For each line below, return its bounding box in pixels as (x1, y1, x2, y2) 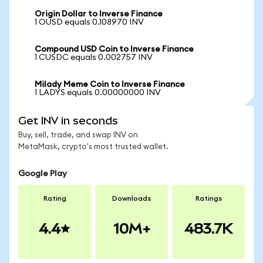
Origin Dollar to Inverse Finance (35, 10, 163, 18)
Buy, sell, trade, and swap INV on (18, 131, 138, 139)
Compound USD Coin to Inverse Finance (35, 45, 194, 53)
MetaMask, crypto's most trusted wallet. (18, 143, 168, 151)
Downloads (112, 195, 151, 202)
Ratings (195, 195, 222, 202)
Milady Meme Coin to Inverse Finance (35, 80, 185, 89)
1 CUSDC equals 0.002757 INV (35, 53, 153, 62)
